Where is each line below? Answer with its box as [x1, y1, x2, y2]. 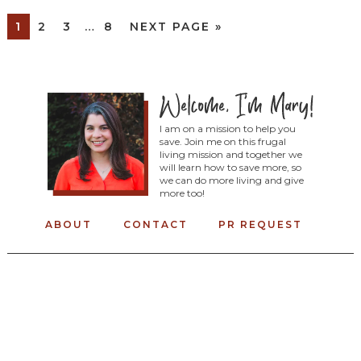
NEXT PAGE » [129, 19, 222, 35]
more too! [159, 186, 205, 199]
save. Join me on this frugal [159, 135, 286, 147]
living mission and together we [159, 147, 302, 160]
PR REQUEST [218, 218, 303, 230]
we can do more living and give [159, 173, 304, 186]
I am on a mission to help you [159, 122, 296, 135]
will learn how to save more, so [159, 160, 301, 173]
